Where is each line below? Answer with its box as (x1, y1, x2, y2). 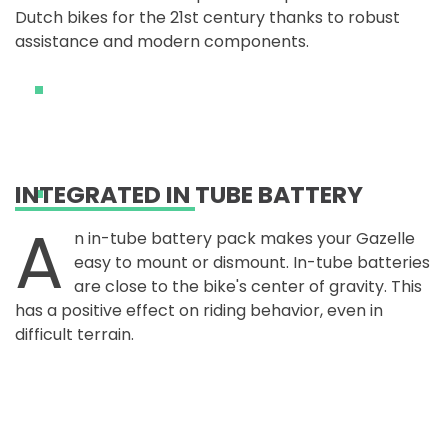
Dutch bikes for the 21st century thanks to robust (15, 5, 400, 29)
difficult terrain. (15, 322, 134, 346)
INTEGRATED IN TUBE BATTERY (15, 177, 363, 211)
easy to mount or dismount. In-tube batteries (74, 250, 430, 274)
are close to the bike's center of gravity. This (74, 274, 422, 298)
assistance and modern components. (15, 29, 309, 53)
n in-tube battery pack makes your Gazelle (74, 226, 415, 250)
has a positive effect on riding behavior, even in (15, 298, 383, 322)
